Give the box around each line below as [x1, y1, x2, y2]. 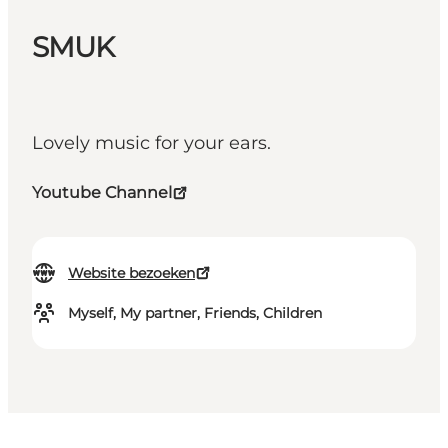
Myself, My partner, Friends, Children [68, 304, 322, 323]
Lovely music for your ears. [32, 132, 271, 155]
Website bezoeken [68, 264, 195, 283]
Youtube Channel [32, 183, 172, 203]
